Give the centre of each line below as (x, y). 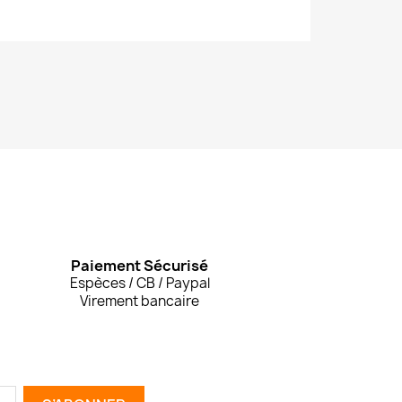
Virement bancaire (140, 301)
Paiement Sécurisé (140, 265)
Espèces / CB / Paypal (140, 283)
